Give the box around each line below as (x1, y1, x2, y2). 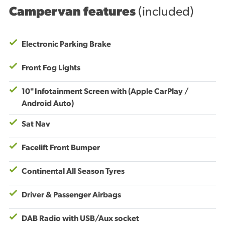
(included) (138, 6, 194, 19)
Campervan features (9, 6, 138, 19)
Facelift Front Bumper (22, 144, 100, 152)
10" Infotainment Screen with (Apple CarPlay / (22, 87, 189, 96)
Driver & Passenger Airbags (22, 191, 121, 199)
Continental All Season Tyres (22, 167, 125, 176)
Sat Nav (22, 120, 50, 129)
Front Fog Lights (22, 64, 80, 72)
